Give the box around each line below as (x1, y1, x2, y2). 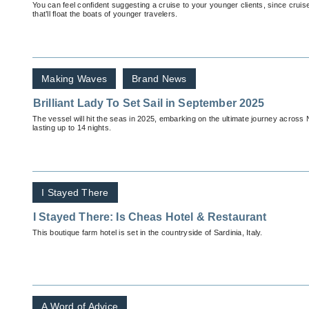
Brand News (132, 73, 187, 85)
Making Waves (41, 73, 107, 85)
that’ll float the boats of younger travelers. (32, 10, 178, 19)
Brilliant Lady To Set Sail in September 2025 (33, 97, 265, 110)
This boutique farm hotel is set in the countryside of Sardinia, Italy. (32, 228, 263, 237)
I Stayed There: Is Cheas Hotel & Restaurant (33, 211, 267, 223)
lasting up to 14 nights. (32, 123, 111, 132)
